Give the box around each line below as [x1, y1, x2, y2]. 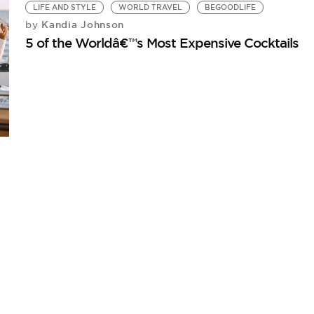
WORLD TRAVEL [118, 3, 183, 12]
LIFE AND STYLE [33, 3, 97, 12]
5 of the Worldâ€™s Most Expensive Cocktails [25, 34, 299, 51]
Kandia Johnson [38, 18, 125, 31]
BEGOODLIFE [205, 3, 257, 12]
